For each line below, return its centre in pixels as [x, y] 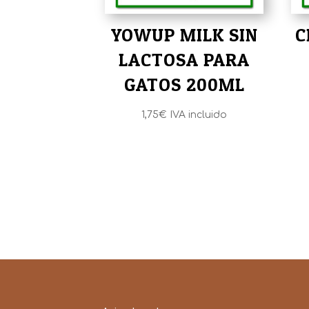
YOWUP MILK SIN [184, 34]
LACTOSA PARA [185, 59]
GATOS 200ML [184, 84]
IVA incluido [199, 114]
